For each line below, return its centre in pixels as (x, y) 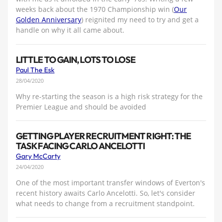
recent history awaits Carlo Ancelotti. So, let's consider (106, 193)
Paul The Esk (35, 70)
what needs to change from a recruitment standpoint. (105, 203)
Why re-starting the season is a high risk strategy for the (109, 96)
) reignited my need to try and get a (140, 20)
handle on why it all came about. (70, 30)
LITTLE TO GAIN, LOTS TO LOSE (76, 59)
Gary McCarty (38, 156)
